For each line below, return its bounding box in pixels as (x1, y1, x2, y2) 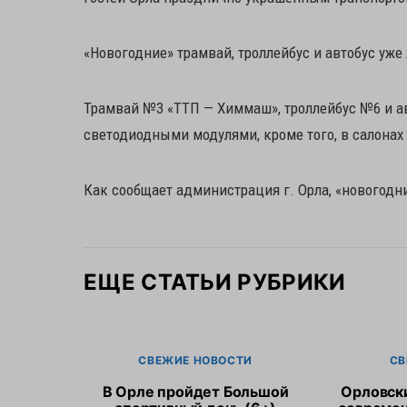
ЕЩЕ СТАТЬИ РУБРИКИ (84, 269, 346, 295)
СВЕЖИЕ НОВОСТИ (138, 353, 253, 367)
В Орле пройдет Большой (102, 382, 289, 401)
